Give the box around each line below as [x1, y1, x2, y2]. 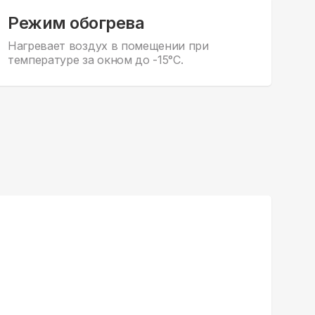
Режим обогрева [8, 13, 145, 34]
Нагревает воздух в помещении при [8, 39, 209, 53]
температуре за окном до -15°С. [8, 53, 184, 67]
